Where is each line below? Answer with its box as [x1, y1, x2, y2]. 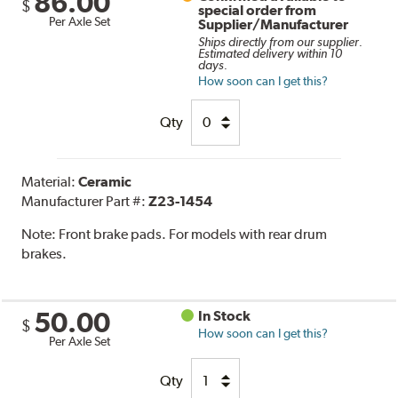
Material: [21, 172, 79, 190]
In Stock [198, 306, 251, 324]
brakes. [21, 244, 68, 262]
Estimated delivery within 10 [198, 45, 343, 60]
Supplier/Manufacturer [198, 15, 349, 33]
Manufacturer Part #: [21, 192, 149, 210]
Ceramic [78, 172, 132, 190]
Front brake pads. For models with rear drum [59, 225, 328, 243]
